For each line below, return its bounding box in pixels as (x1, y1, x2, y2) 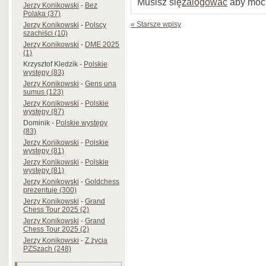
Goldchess (85, 177, 119, 186)
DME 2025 (85, 40, 119, 49)
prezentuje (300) (23, 185, 77, 194)
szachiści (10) (23, 28, 68, 37)
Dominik (23, 118, 50, 127)
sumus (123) (23, 87, 64, 96)
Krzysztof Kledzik (23, 59, 78, 68)
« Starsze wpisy (131, 20, 181, 29)
